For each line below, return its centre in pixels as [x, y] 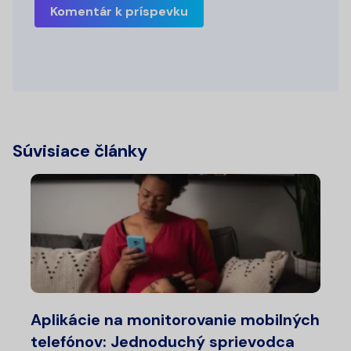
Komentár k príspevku [119, 11]
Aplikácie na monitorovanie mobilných [175, 319]
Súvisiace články [80, 150]
